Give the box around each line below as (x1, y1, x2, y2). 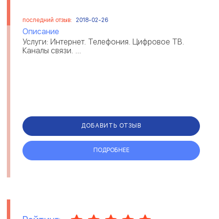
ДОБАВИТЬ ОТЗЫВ (81, 122, 141, 129)
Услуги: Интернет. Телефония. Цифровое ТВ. (22, 37, 184, 46)
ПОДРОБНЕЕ (93, 147, 130, 153)
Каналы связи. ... (22, 45, 81, 55)
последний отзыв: (22, 16, 73, 23)
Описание (22, 26, 59, 36)
